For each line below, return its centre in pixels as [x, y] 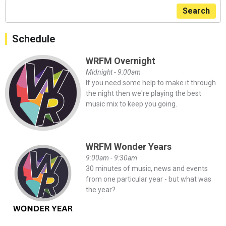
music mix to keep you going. [131, 104]
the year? [100, 189]
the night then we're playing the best [143, 93]
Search [196, 11]
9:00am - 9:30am [111, 158]
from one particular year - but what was [148, 179]
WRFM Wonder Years [128, 146]
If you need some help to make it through [151, 82]
